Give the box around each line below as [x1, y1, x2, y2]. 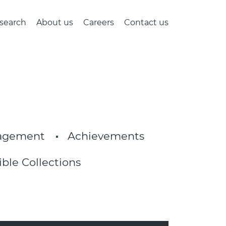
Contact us [124, 18, 168, 27]
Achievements [68, 130, 144, 142]
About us [36, 18, 73, 27]
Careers [83, 18, 114, 27]
